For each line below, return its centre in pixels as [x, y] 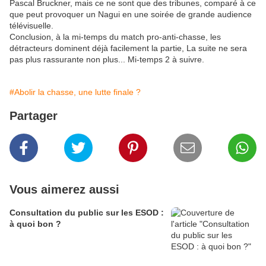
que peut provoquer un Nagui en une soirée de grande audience [131, 15]
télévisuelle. [31, 26]
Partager [34, 116]
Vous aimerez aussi [64, 190]
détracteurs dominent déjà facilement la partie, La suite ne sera [128, 48]
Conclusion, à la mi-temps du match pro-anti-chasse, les [115, 37]
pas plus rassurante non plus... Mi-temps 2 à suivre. [107, 60]
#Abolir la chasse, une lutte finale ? [75, 92]
